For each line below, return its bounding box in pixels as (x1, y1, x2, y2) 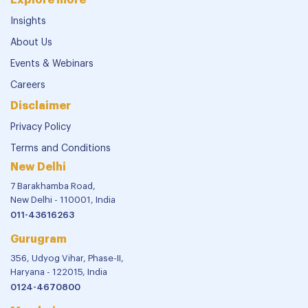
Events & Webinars (10, 58, 93, 69)
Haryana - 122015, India (10, 267, 107, 276)
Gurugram (10, 233, 67, 245)
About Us (10, 37, 52, 47)
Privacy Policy (10, 122, 71, 132)
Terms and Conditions (10, 143, 111, 153)
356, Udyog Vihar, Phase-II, (10, 253, 124, 263)
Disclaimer (10, 100, 71, 111)
